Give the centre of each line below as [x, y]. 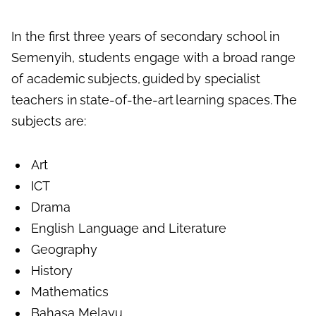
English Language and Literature [129, 229]
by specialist [222, 79]
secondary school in [220, 37]
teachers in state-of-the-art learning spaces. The [154, 100]
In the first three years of [86, 37]
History [52, 271]
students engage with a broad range [185, 58]
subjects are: [50, 121]
